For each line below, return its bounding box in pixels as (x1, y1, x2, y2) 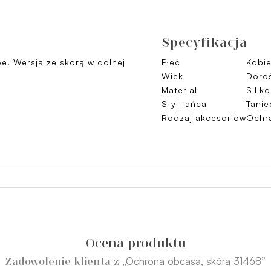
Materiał (162, 85, 197, 95)
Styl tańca (162, 99, 207, 109)
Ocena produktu (85, 235, 186, 250)
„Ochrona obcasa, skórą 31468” (122, 255, 266, 267)
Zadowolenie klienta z (5, 255, 122, 267)
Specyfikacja (162, 34, 247, 50)
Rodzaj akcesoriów (162, 113, 246, 123)
